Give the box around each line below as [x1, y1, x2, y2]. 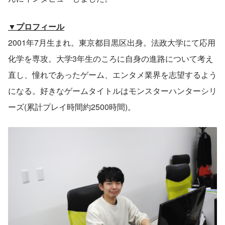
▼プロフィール [8, 20, 64, 32]
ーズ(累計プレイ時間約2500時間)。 [8, 100, 136, 113]
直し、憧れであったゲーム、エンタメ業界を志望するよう [8, 68, 217, 80]
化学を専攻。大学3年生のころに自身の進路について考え [8, 52, 213, 64]
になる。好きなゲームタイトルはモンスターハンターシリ [8, 84, 217, 96]
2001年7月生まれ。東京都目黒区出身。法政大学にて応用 [8, 36, 215, 48]
